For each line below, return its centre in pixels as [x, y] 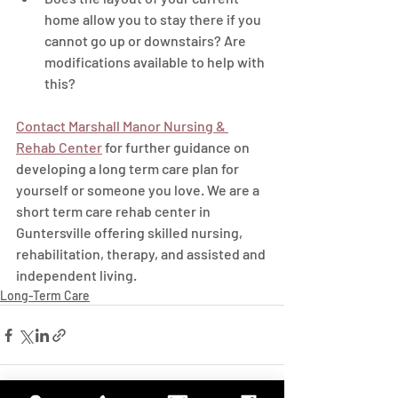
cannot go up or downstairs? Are [147, 40]
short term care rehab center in [115, 211]
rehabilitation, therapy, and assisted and [142, 254]
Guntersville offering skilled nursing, [131, 232]
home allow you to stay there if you [154, 19]
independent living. [76, 275]
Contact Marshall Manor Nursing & [122, 126]
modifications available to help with [156, 62]
